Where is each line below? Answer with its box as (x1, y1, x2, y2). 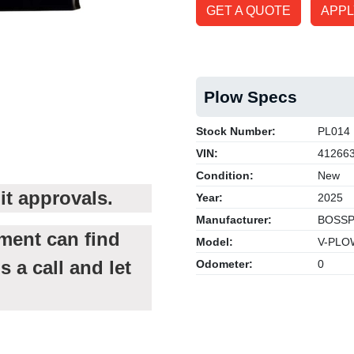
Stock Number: (196, 125, 276, 137)
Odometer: (196, 258, 253, 270)
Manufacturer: (196, 213, 272, 226)
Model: (196, 235, 233, 248)
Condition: (196, 169, 254, 182)
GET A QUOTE (206, 4, 291, 17)
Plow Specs (204, 88, 297, 106)
